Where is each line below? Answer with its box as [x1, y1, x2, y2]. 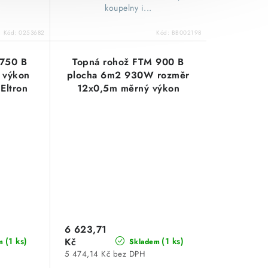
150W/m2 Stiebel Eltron [72, 94, 185, 108]
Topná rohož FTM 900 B [72, 54, 184, 69]
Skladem [126, 236, 160, 248]
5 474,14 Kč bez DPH [64, 248, 146, 260]
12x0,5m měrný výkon [77, 81, 180, 95]
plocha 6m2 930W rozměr [66, 68, 190, 82]
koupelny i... [105, 1, 152, 14]
